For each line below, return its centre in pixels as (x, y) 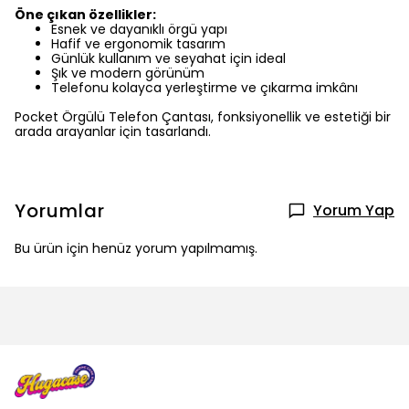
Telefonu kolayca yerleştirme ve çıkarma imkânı (204, 88)
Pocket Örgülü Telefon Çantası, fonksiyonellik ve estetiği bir (203, 117)
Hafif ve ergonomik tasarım (138, 44)
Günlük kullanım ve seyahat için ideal (168, 58)
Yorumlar (60, 211)
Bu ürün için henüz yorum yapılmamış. (136, 248)
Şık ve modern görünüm (128, 73)
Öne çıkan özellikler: (85, 15)
